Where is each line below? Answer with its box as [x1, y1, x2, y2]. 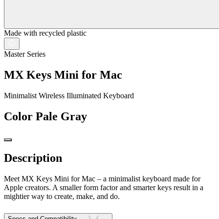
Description [4, 152, 62, 165]
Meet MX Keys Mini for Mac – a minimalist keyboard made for [4, 174, 200, 183]
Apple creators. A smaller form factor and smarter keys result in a [4, 183, 203, 192]
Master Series [4, 50, 45, 59]
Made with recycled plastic [4, 29, 87, 38]
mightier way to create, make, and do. [4, 192, 120, 200]
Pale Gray [36, 110, 87, 123]
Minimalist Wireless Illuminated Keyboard [4, 91, 134, 100]
